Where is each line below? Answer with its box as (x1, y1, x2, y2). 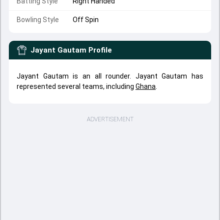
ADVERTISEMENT (86, 116, 134, 123)
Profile (88, 46, 112, 55)
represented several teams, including (17, 82, 136, 90)
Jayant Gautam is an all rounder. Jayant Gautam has (17, 72, 203, 80)
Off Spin (73, 16, 99, 24)
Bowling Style (17, 16, 59, 24)
